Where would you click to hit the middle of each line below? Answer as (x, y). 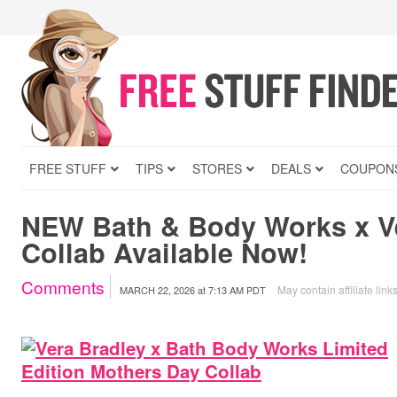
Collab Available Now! (164, 252)
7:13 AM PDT (237, 290)
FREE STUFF (68, 168)
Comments (63, 287)
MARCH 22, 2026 (157, 290)
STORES (217, 168)
